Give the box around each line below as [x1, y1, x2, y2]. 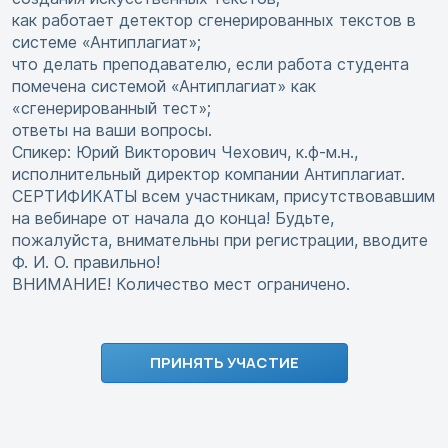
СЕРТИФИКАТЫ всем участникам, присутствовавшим [12, 186, 435, 207]
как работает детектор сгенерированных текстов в [12, 10, 416, 31]
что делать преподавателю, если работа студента [12, 54, 409, 75]
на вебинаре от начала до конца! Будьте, [12, 208, 334, 229]
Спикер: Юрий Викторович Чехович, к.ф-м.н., [12, 142, 358, 163]
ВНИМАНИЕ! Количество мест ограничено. [12, 274, 350, 295]
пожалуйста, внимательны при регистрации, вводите [12, 230, 428, 251]
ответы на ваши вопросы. [12, 120, 212, 141]
